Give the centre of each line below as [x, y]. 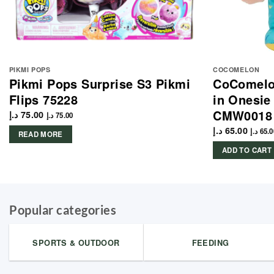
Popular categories [63, 210]
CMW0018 [243, 115]
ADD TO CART [247, 150]
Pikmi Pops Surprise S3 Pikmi [99, 83]
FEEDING [210, 243]
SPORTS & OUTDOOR [76, 243]
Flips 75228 [43, 99]
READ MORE [40, 135]
